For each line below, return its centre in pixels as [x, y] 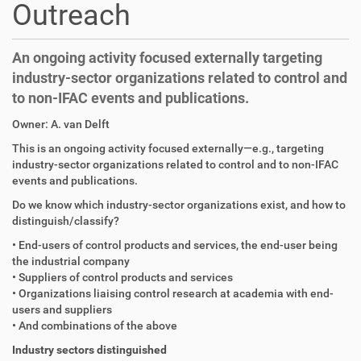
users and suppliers [62, 309]
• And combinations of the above [95, 326]
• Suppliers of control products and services [122, 277]
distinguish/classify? [66, 221]
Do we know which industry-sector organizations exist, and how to [179, 205]
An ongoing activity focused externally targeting [167, 58]
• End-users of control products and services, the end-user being [175, 245]
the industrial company [71, 261]
